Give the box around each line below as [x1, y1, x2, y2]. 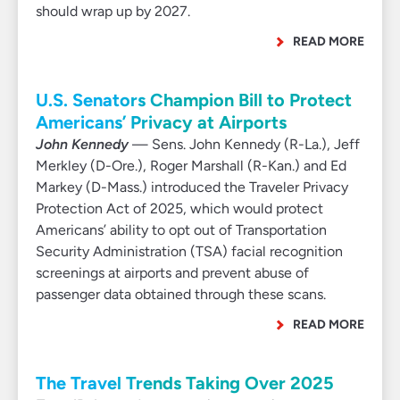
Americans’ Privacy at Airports [36, 112, 287, 133]
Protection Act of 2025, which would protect [36, 200, 323, 217]
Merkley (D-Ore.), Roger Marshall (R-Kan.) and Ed [36, 157, 346, 174]
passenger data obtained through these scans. [36, 286, 326, 303]
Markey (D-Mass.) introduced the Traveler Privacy [36, 179, 348, 196]
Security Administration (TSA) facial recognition [36, 243, 343, 260]
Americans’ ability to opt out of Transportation [36, 221, 327, 238]
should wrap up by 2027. [36, 3, 190, 20]
